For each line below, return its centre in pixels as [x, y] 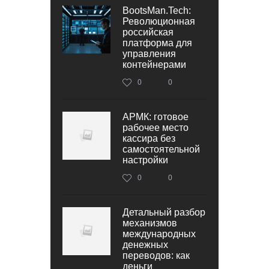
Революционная [159, 21]
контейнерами [154, 64]
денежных [145, 244]
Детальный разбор [164, 212]
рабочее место [156, 127]
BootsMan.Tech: [157, 10]
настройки [145, 160]
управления [149, 53]
